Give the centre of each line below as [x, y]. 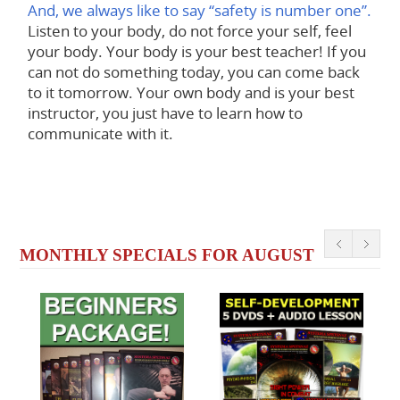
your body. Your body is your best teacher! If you [196, 52]
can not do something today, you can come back [193, 72]
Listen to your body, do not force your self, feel [189, 31]
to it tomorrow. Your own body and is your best [191, 93]
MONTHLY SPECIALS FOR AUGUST [167, 254]
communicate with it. [100, 134]
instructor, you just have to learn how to [165, 113]
